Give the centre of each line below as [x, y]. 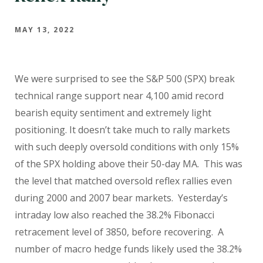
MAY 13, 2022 [45, 29]
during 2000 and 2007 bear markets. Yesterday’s [121, 198]
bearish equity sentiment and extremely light [113, 112]
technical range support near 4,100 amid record [119, 95]
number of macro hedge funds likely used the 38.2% [128, 249]
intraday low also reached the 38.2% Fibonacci [114, 215]
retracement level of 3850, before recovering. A [119, 232]
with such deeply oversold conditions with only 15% [127, 146]
